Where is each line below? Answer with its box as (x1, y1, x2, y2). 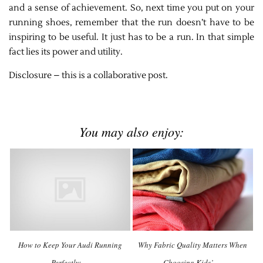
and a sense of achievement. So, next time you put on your (9, 2, 254, 14)
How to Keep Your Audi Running (18, 239, 122, 250)
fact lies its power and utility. (9, 46, 123, 58)
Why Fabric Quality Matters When (138, 239, 248, 250)
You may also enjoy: (79, 123, 184, 141)
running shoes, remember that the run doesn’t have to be (9, 17, 254, 29)
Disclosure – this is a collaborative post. (9, 70, 168, 82)
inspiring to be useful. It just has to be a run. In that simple (9, 32, 254, 43)
